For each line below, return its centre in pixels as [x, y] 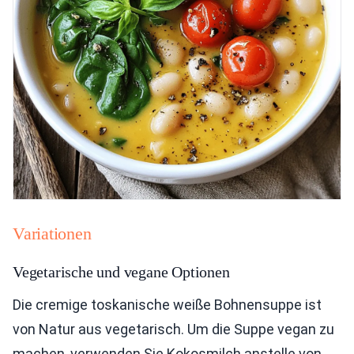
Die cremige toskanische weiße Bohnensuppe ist [167, 305]
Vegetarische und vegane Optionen [121, 272]
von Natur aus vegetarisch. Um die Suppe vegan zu [173, 330]
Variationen [52, 234]
